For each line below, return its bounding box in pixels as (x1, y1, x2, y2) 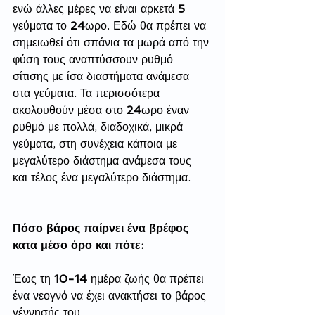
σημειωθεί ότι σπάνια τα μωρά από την (13, 36, 212, 50)
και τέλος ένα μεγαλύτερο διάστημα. (13, 171, 194, 185)
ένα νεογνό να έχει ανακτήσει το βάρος (13, 289, 210, 303)
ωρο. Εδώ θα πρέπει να (85, 19, 210, 33)
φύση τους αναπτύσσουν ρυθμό (13, 53, 176, 67)
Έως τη (13, 272, 54, 286)
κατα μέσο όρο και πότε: (13, 238, 143, 252)
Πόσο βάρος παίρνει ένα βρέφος (13, 221, 192, 236)
